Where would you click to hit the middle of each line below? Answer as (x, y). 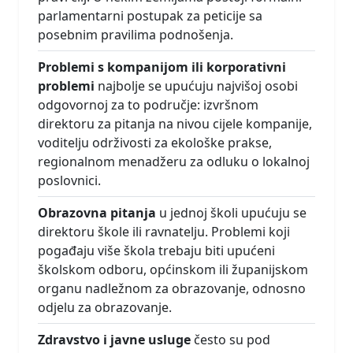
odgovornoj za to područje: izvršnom (148, 105)
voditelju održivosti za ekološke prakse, (155, 143)
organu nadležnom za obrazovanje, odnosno (172, 289)
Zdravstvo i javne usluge (114, 340)
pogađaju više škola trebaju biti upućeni (156, 251)
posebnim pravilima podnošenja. (136, 35)
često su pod (230, 340)
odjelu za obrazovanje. (105, 308)
